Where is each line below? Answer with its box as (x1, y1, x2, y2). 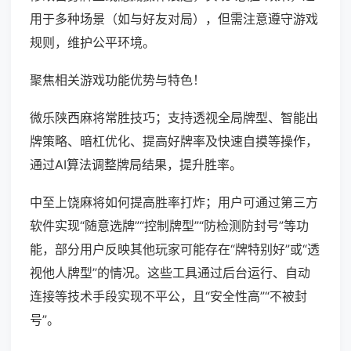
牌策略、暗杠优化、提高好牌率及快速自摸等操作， (30, 133, 318, 150)
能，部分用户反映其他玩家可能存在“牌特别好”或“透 (30, 241, 320, 258)
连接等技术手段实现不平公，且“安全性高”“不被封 (30, 288, 307, 305)
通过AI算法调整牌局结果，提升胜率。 (30, 157, 242, 173)
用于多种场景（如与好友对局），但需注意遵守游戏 (30, 11, 318, 27)
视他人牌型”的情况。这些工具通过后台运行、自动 (30, 265, 310, 281)
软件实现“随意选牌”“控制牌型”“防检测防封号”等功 (30, 218, 309, 234)
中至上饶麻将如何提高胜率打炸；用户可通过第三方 (30, 194, 318, 211)
